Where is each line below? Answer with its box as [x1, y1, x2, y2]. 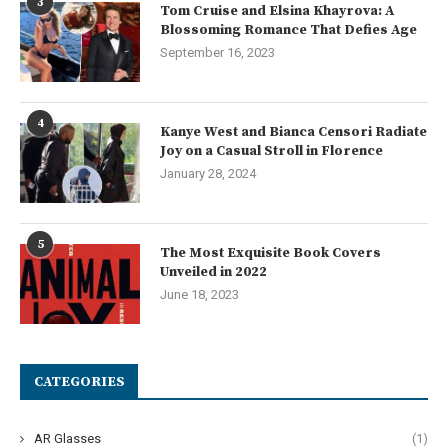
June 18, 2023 [160, 287, 239, 303]
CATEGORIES [34, 373, 125, 392]
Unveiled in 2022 [160, 263, 267, 282]
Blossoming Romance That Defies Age [160, 21, 417, 40]
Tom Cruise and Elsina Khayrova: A [160, 2, 394, 21]
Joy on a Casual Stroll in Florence [160, 142, 383, 161]
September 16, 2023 [160, 45, 275, 61]
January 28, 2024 [160, 166, 256, 182]
